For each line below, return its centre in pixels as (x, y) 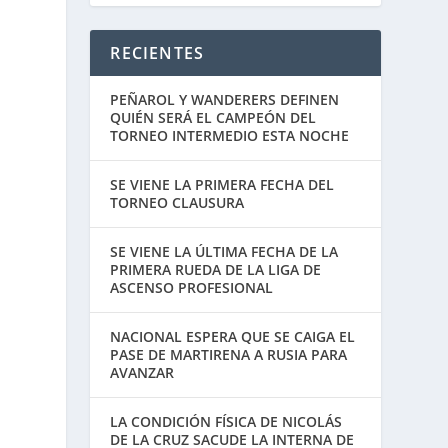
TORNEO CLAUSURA (177, 203)
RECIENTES (157, 53)
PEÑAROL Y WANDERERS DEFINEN (225, 100)
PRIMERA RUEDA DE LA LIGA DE (216, 270)
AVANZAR (142, 373)
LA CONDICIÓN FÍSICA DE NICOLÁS (226, 422)
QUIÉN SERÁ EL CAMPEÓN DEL (213, 118)
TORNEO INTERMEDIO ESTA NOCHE (230, 136)
